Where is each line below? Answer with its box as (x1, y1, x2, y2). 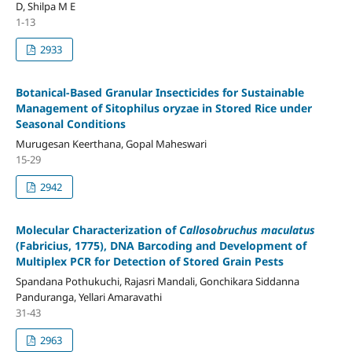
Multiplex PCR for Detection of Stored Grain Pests (15, 253, 284, 269)
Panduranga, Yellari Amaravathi (15, 289, 162, 304)
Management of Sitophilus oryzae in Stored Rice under (15, 100, 312, 115)
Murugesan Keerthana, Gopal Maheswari (15, 136, 207, 151)
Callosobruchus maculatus (178, 222, 315, 237)
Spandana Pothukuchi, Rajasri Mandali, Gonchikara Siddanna (15, 273, 299, 288)
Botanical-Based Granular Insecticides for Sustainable (15, 84, 304, 100)
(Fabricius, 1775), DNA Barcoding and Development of (15, 237, 306, 253)
